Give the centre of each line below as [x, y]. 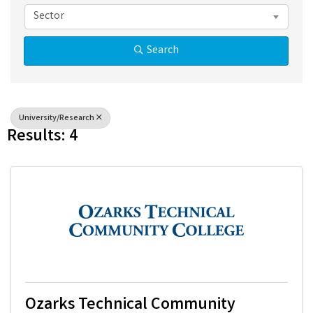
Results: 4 [42, 137]
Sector [49, 16]
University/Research [57, 118]
